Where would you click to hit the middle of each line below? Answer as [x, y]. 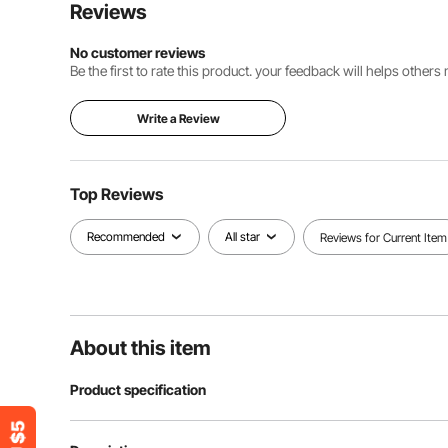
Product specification [138, 389]
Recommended [126, 236]
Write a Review [178, 118]
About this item [140, 348]
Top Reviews [116, 194]
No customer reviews [137, 52]
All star [242, 236]
